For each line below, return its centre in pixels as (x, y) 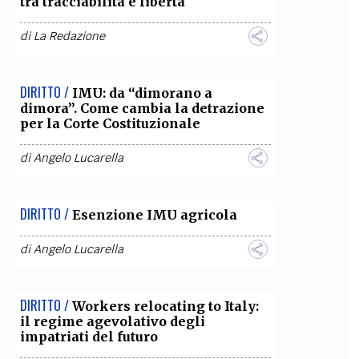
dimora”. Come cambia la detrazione (142, 108)
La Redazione (69, 36)
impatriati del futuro (89, 337)
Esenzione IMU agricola (154, 215)
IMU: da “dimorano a (142, 93)
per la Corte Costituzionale (110, 123)
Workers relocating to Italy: (165, 306)
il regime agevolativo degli (112, 321)
